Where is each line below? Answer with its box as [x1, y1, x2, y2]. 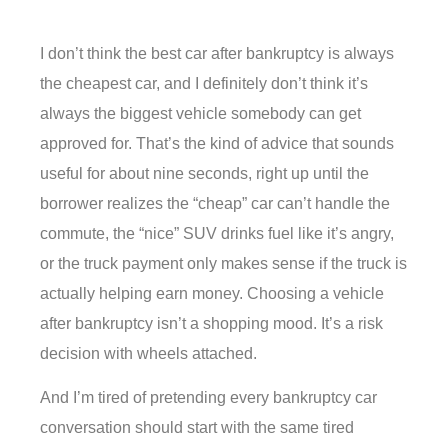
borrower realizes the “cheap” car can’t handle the [40, 195, 390, 213]
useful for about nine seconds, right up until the [40, 165, 369, 183]
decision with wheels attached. [40, 345, 257, 363]
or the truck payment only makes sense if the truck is [40, 255, 407, 273]
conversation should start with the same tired [40, 419, 354, 437]
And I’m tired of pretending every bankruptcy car [40, 389, 377, 407]
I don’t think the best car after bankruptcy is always [40, 45, 394, 63]
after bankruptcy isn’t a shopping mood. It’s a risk [40, 315, 383, 333]
